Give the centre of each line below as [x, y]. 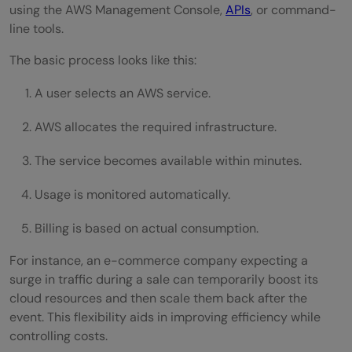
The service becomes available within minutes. [168, 160]
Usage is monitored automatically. [132, 194]
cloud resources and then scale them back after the [158, 298]
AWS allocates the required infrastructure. [156, 126]
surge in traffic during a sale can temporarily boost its [164, 279]
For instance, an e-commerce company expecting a [159, 260]
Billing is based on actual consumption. [147, 228]
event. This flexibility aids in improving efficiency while [165, 317]
